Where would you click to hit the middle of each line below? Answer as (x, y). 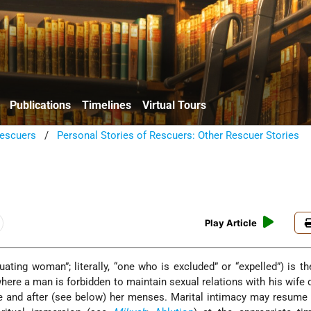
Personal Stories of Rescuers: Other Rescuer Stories (178, 135)
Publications (40, 105)
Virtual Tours (174, 105)
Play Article (231, 223)
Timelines (107, 105)
